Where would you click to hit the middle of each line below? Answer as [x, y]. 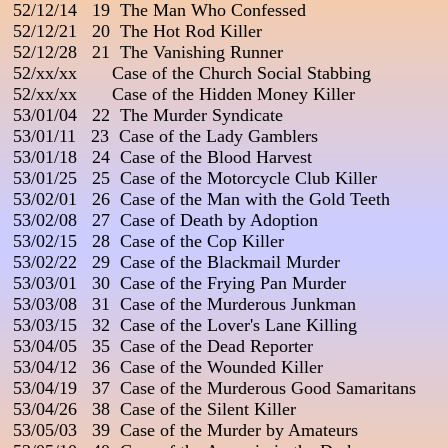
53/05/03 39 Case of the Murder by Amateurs [183, 430]
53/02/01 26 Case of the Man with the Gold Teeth [199, 199]
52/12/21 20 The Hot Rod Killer [135, 31]
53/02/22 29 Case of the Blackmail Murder [174, 262]
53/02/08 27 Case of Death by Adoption [163, 220]
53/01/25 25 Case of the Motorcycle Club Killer [192, 178]
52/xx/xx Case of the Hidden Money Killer [181, 94]
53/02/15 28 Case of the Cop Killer [146, 241]
